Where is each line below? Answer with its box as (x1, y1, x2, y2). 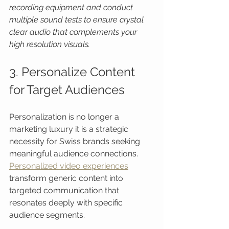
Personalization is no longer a (9, 112, 121, 122)
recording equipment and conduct (9, 3, 135, 12)
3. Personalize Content (9, 64, 138, 79)
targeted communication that (9, 186, 121, 195)
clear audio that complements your (9, 27, 139, 37)
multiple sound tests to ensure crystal (9, 15, 146, 25)
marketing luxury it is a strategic (9, 124, 130, 134)
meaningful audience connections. (9, 149, 140, 158)
